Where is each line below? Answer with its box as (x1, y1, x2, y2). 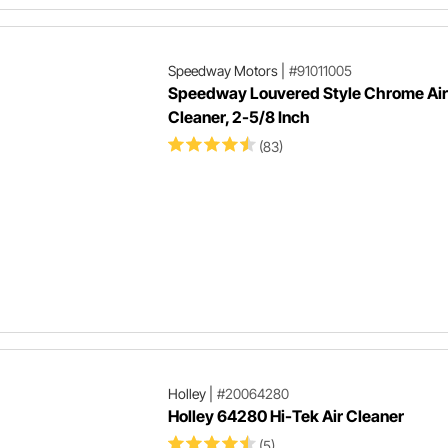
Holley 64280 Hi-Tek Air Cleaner (167, 406, 404, 426)
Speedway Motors (167, 62, 278, 79)
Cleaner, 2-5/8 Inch (167, 107, 310, 127)
